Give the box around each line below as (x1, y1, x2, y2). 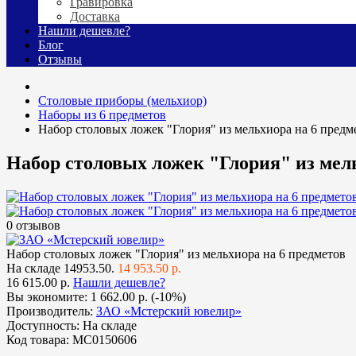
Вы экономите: (6, 289, 91, 304)
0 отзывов (6, 218, 60, 232)
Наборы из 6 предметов (38, 108, 166, 122)
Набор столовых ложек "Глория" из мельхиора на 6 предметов (6, 246, 346, 261)
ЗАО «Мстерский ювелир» (96, 304, 242, 318)
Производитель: (6, 304, 93, 318)
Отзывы (38, 52, 82, 67)
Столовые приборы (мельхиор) (38, 94, 207, 108)
